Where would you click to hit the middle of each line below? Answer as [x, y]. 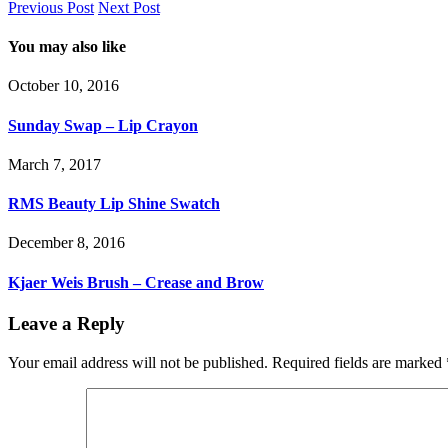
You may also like [67, 47]
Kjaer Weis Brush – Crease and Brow [136, 282]
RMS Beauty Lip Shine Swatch [114, 204]
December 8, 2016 [66, 243]
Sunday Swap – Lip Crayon [103, 125]
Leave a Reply [66, 323]
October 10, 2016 [63, 86]
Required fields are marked [359, 362]
